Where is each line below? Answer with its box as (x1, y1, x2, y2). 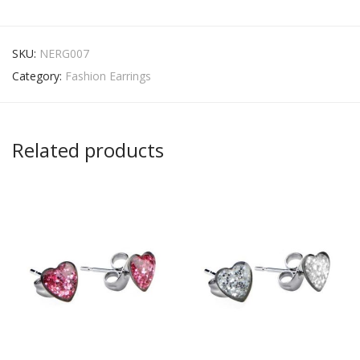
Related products (12, 137, 164, 164)
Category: (12, 68, 65, 84)
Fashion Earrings (65, 68, 151, 84)
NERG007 (39, 46, 89, 62)
